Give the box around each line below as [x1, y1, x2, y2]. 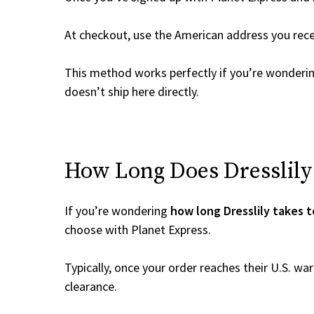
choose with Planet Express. [64, 221, 211, 238]
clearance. [64, 278, 117, 294]
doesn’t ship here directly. [64, 83, 199, 100]
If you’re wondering [64, 203, 170, 219]
